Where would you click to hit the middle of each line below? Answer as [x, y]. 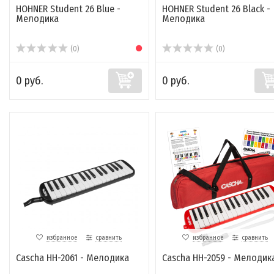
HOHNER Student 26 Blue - [68, 9]
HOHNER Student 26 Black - [216, 9]
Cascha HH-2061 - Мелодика [72, 258]
